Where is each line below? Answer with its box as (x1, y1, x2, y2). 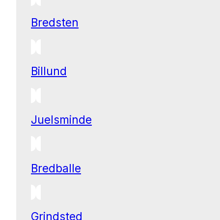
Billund (31, 64, 67, 78)
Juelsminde (31, 112, 92, 126)
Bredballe (31, 161, 81, 175)
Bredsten (31, 16, 79, 29)
